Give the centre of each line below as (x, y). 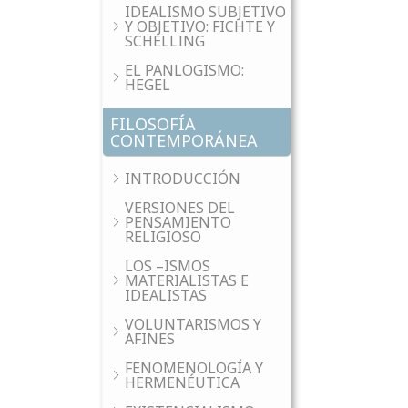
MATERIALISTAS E (187, 280)
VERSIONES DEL (180, 208)
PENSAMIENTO (178, 222)
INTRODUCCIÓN (183, 178)
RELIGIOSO (163, 237)
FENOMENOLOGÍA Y (194, 368)
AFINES (150, 339)
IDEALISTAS (166, 295)
